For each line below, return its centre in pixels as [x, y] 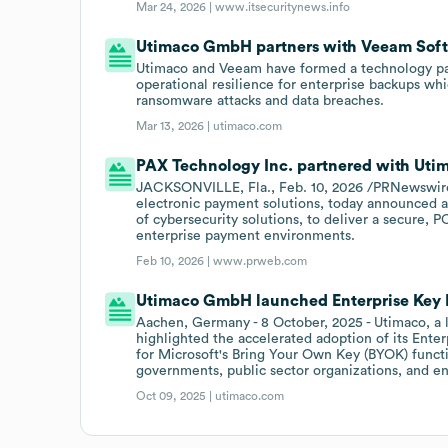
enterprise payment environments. [246, 235]
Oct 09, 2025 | [176, 395]
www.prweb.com [260, 260]
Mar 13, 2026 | [175, 125]
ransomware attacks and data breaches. [260, 100]
